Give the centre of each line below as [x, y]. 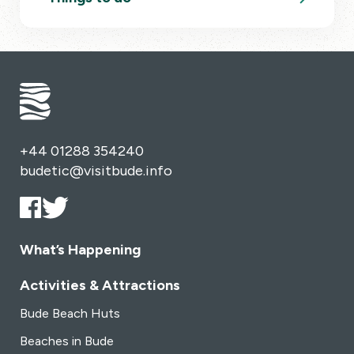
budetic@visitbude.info [96, 170]
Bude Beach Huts [70, 313]
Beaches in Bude [67, 341]
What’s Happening [80, 249]
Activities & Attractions [100, 285]
